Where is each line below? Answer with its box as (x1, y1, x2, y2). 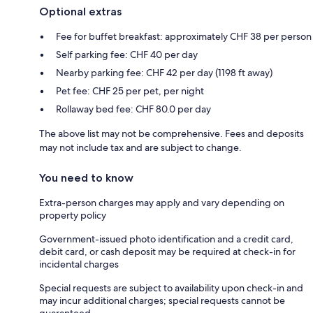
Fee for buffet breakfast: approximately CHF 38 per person (56, 29, 312, 43)
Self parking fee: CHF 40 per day (56, 48, 198, 61)
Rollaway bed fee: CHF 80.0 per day (56, 102, 211, 115)
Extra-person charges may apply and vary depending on (39, 196, 284, 209)
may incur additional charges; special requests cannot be (39, 293, 285, 307)
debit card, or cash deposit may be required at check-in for (39, 245, 296, 258)
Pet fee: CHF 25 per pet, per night (56, 84, 204, 97)
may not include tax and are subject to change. (39, 140, 242, 154)
